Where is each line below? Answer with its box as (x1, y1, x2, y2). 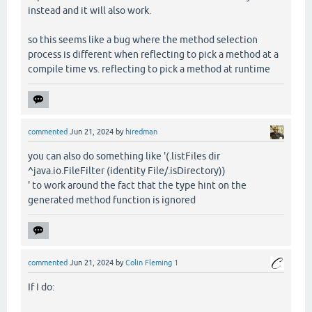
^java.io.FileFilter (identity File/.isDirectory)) (28, 164, 226, 176)
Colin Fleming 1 (125, 258, 178, 267)
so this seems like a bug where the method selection (28, 33, 258, 45)
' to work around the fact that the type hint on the (28, 179, 247, 191)
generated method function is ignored (28, 194, 196, 205)
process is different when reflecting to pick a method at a (28, 48, 279, 60)
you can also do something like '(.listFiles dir (28, 150, 220, 162)
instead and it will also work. (28, 4, 151, 16)
